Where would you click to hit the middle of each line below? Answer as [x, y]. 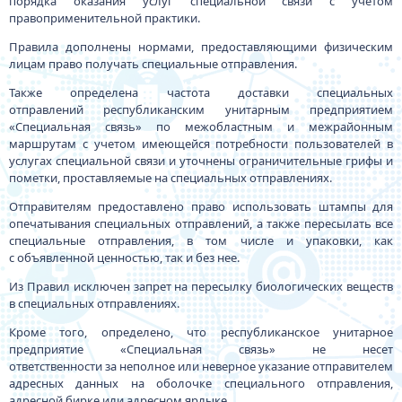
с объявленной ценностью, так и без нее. [124, 258]
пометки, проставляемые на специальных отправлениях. [170, 178]
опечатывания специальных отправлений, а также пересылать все [201, 223]
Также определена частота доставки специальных [201, 92]
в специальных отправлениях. [94, 303]
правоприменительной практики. [104, 18]
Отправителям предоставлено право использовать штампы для [201, 206]
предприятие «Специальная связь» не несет [201, 349]
